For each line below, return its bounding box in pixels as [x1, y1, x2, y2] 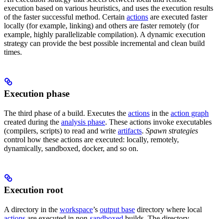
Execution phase [4, 88, 69, 99]
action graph [171, 109, 209, 118]
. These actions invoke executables [105, 118, 212, 127]
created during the [4, 118, 61, 127]
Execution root [4, 185, 63, 196]
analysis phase [61, 118, 105, 127]
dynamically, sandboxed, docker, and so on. [4, 144, 138, 153]
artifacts [118, 127, 142, 135]
